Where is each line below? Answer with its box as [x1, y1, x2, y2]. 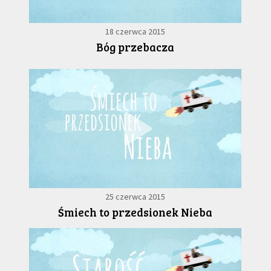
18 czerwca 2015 [105, 26, 166, 38]
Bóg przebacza [96, 39, 175, 55]
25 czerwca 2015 [105, 191, 166, 203]
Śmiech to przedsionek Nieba [58, 204, 213, 220]
